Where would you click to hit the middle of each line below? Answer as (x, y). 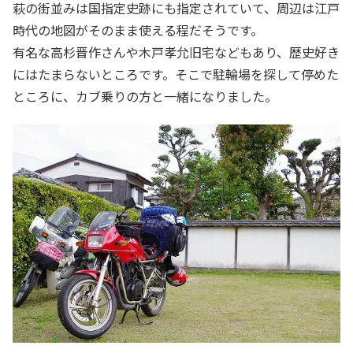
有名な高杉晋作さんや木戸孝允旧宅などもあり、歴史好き (176, 52)
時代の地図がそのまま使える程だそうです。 (138, 30)
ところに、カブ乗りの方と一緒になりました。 (145, 96)
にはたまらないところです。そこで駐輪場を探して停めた (176, 74)
